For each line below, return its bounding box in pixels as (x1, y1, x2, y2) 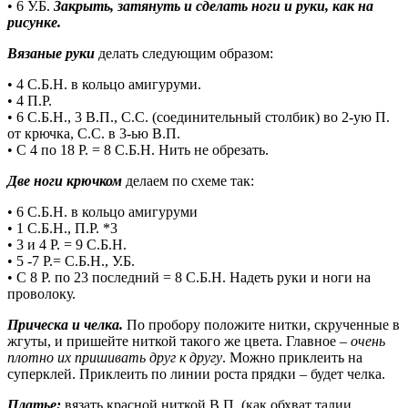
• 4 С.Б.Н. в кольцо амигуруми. (7, 76, 201, 93)
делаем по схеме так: (122, 173, 254, 189)
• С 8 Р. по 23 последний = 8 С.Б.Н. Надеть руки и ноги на (7, 270, 371, 286)
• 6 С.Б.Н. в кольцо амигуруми (7, 204, 198, 220)
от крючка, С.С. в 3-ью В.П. (7, 126, 180, 142)
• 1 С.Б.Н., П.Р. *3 (7, 220, 117, 237)
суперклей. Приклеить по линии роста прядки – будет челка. (7, 366, 385, 382)
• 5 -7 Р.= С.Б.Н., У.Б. (7, 253, 135, 270)
